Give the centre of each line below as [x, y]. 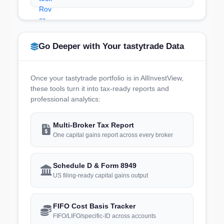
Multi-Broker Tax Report [93, 125]
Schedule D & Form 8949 [95, 165]
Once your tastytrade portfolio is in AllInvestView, [107, 78]
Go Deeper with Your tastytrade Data [111, 46]
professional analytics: [65, 99]
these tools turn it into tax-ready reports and [100, 88]
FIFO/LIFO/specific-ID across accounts [104, 216]
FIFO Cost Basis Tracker [94, 206]
